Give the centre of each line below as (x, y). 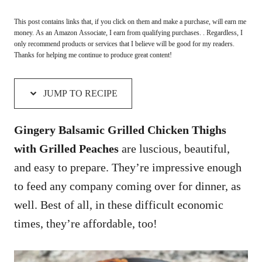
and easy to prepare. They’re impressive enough (128, 167)
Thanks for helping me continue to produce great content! (93, 55)
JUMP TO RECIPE (79, 93)
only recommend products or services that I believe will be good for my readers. (124, 44)
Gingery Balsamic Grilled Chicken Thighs (120, 130)
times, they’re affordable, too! (87, 223)
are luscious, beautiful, (174, 148)
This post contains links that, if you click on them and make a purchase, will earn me (130, 21)
